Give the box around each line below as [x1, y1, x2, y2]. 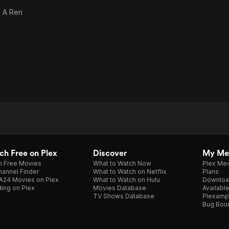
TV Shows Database [93, 192, 154, 200]
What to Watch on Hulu [93, 176, 160, 184]
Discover [93, 148, 127, 158]
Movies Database [93, 184, 146, 192]
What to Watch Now [93, 159, 151, 167]
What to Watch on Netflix [93, 168, 167, 175]
